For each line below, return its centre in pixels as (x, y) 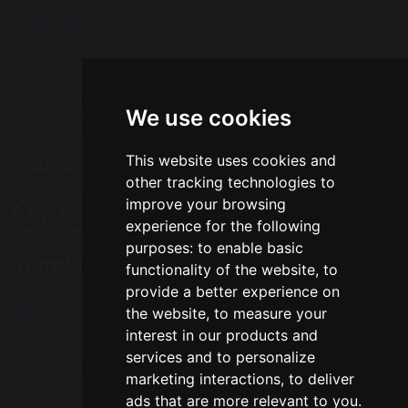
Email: (37, 127)
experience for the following (223, 226)
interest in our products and (221, 335)
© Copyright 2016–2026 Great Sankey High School (195, 365)
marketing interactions (203, 379)
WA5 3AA (47, 25)
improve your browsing (205, 204)
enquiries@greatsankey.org (161, 127)
